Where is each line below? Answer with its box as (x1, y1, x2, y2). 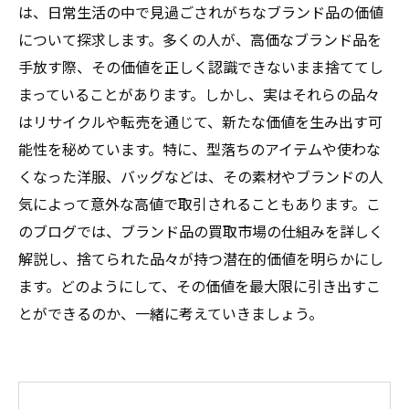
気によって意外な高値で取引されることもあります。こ (18, 193, 381, 215)
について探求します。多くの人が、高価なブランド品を (18, 28, 382, 50)
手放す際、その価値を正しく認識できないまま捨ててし (18, 56, 383, 78)
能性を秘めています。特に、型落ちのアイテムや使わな (18, 138, 381, 160)
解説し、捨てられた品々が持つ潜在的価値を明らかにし (18, 247, 383, 269)
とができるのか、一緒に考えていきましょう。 (18, 302, 323, 324)
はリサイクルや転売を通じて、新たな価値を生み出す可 (18, 110, 383, 132)
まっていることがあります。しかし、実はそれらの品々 (18, 83, 380, 105)
